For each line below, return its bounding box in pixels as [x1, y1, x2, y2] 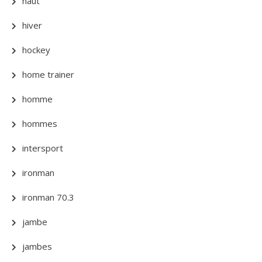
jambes [22, 240, 52, 252]
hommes [22, 118, 57, 129]
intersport [22, 142, 63, 154]
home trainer [22, 68, 74, 80]
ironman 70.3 [22, 191, 74, 203]
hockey [22, 44, 50, 56]
